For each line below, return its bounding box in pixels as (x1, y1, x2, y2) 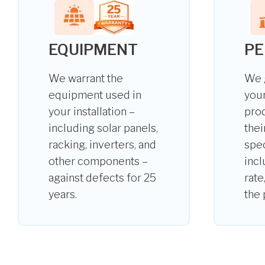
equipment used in (49, 89, 141, 101)
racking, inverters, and (49, 138, 156, 151)
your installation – (49, 105, 135, 118)
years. (49, 188, 77, 201)
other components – (49, 155, 148, 167)
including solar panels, (49, 122, 158, 134)
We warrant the (49, 72, 123, 85)
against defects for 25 (49, 172, 156, 184)
